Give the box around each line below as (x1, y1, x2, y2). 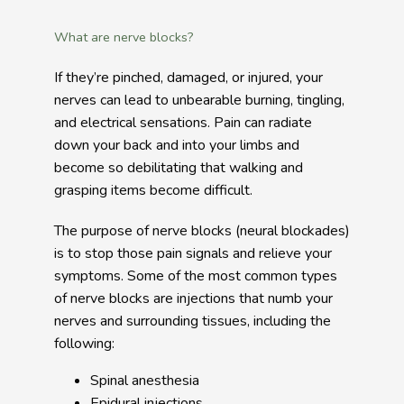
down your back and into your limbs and (54, 135, 299, 155)
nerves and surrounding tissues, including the (54, 311, 331, 331)
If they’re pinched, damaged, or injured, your (54, 68, 323, 87)
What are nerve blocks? (54, 28, 194, 46)
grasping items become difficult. (54, 180, 252, 200)
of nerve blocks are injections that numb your (54, 289, 333, 308)
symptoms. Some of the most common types (54, 266, 337, 286)
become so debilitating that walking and (54, 158, 303, 178)
